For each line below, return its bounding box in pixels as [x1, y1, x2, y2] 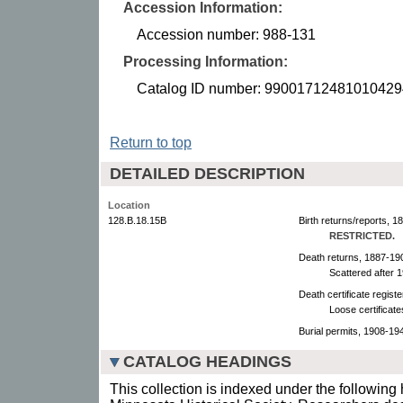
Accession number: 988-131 [137, 26, 316, 42]
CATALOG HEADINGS [123, 352, 291, 371]
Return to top [110, 134, 192, 150]
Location [108, 199, 150, 210]
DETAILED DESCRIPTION [110, 164, 305, 183]
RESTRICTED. [329, 229, 395, 241]
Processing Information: [123, 53, 288, 69]
